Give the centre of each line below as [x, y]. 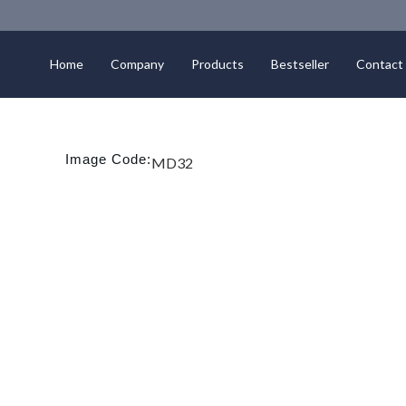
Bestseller [300, 64]
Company [138, 64]
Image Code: [108, 159]
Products [218, 64]
